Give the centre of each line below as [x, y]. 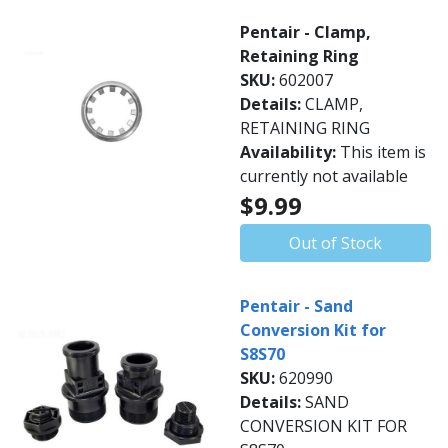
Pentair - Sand [296, 306]
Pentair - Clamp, [305, 32]
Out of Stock [335, 243]
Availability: [290, 152]
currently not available [324, 176]
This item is [383, 152]
